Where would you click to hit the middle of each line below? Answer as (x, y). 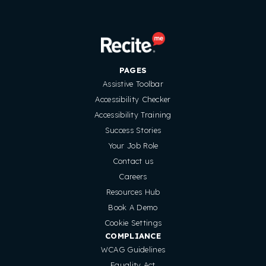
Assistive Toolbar (133, 84)
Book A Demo (133, 208)
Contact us (133, 161)
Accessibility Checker (133, 99)
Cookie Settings (133, 223)
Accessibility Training (133, 115)
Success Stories (133, 130)
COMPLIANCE (133, 236)
